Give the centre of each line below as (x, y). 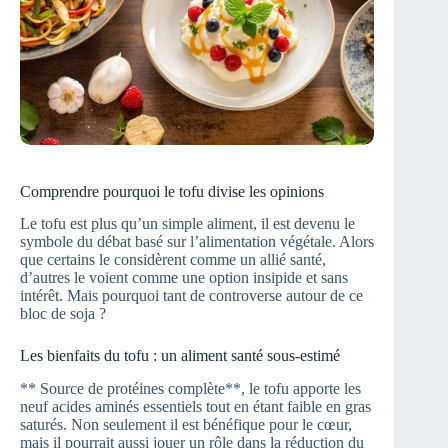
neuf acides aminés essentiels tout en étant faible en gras (195, 407)
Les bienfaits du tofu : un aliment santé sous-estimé (180, 356)
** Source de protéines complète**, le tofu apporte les (190, 389)
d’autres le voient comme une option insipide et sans (184, 278)
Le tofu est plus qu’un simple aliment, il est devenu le (187, 224)
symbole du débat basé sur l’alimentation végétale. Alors (197, 242)
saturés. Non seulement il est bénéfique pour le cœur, (186, 425)
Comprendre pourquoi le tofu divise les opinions (172, 191)
